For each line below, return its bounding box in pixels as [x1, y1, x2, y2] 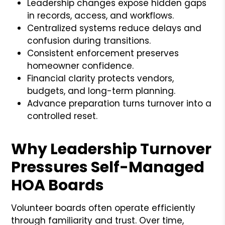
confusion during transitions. [27, 34, 151, 47]
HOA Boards [11, 174, 104, 196]
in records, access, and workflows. [27, 9, 174, 22]
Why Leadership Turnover [11, 138, 212, 160]
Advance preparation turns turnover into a [27, 97, 212, 109]
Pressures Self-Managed [11, 156, 205, 178]
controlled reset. [27, 109, 98, 122]
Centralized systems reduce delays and [27, 22, 202, 34]
